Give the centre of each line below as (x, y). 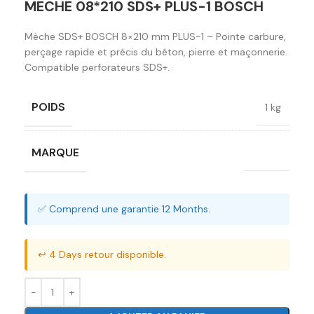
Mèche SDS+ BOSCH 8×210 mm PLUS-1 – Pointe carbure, (155, 37)
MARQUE (55, 153)
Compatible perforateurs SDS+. (97, 68)
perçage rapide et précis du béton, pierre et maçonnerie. (156, 52)
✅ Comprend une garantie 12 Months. (124, 209)
